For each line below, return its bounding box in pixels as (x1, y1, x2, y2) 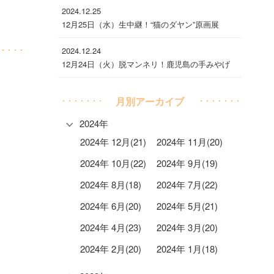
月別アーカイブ (116, 94, 185, 108)
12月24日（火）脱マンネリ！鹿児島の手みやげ (62, 57, 231, 70)
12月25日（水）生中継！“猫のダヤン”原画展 (62, 18, 220, 30)
